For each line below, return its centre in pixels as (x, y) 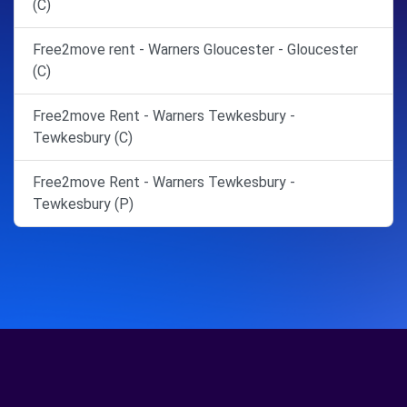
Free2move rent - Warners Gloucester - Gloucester (195, 49)
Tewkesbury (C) (83, 137)
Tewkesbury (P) (83, 203)
